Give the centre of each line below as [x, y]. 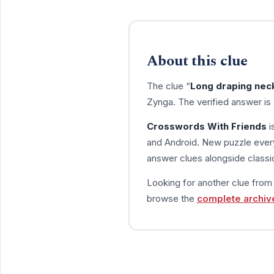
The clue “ [168, 86]
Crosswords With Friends [206, 126]
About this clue [197, 61]
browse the [172, 198]
